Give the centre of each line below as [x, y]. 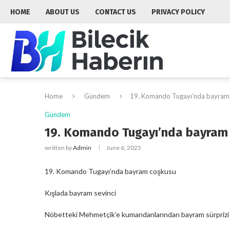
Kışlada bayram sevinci [80, 193]
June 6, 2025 [124, 147]
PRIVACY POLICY [178, 12]
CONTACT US [116, 12]
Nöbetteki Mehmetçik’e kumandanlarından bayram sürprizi [137, 214]
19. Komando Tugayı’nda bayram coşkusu [110, 171]
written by [59, 147]
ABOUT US [63, 12]
